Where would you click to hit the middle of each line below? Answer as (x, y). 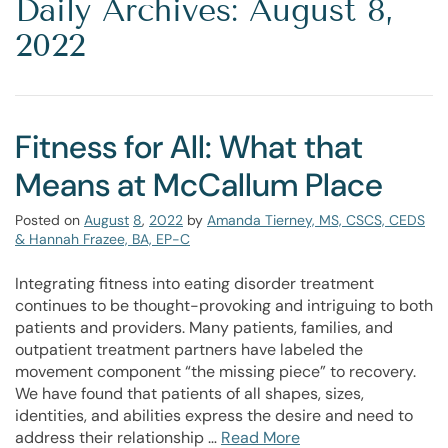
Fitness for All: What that (189, 147)
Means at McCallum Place (199, 185)
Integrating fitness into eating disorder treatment (194, 283)
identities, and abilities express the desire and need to (214, 415)
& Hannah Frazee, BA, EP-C (102, 239)
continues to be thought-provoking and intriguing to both (224, 305)
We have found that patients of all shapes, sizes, (189, 393)
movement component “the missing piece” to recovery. (215, 371)
